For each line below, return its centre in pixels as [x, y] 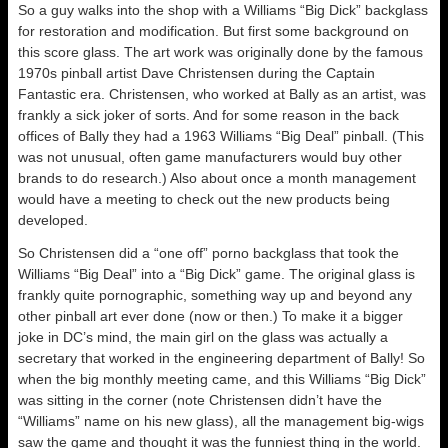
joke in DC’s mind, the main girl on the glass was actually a [203, 337]
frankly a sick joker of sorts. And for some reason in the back [208, 115]
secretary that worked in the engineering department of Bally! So [221, 358]
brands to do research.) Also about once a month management [217, 178]
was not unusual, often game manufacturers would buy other [210, 157]
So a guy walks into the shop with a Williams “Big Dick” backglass [223, 10]
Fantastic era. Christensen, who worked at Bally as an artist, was [222, 94]
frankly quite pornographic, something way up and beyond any [215, 295]
